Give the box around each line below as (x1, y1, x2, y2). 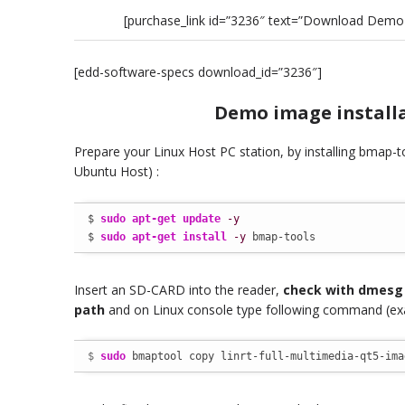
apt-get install (132, 230, 227, 243)
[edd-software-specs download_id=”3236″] (74, 62, 322, 80)
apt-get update (132, 212, 221, 225)
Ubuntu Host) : (74, 163, 159, 181)
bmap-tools (246, 230, 316, 243)
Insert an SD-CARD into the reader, (74, 280, 283, 298)
